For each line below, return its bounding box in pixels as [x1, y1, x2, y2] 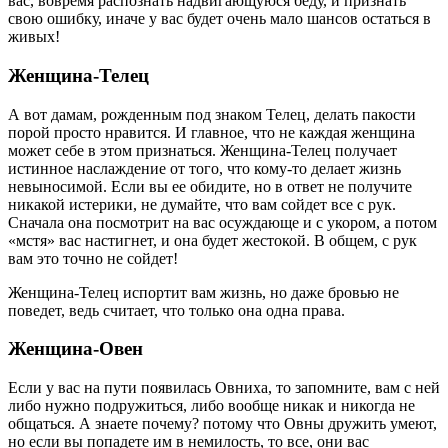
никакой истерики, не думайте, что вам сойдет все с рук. [8, 195, 396, 213]
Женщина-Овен [8, 338, 143, 360]
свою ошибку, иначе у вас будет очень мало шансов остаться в [8, 10, 431, 28]
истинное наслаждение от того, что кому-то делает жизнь [8, 159, 401, 177]
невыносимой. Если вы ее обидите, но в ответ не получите [8, 177, 412, 195]
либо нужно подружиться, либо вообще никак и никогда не [8, 397, 415, 415]
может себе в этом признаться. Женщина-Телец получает [8, 141, 397, 159]
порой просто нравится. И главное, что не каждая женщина [8, 123, 415, 141]
